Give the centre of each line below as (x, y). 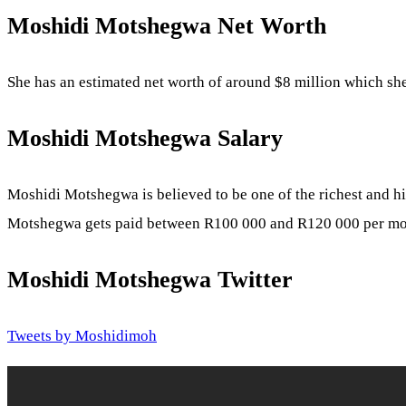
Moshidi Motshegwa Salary (145, 139)
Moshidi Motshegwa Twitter (150, 280)
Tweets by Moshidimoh (82, 335)
